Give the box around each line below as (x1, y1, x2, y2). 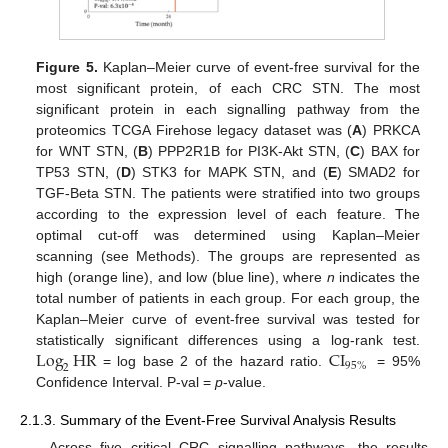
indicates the (334, 269, 420, 286)
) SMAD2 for (336, 164, 420, 181)
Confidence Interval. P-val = (36, 374, 216, 391)
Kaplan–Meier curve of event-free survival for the (97, 59, 420, 76)
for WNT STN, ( (36, 143, 139, 160)
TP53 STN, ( (36, 164, 121, 181)
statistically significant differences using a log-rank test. (36, 332, 420, 349)
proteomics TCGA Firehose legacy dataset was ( (36, 122, 353, 139)
